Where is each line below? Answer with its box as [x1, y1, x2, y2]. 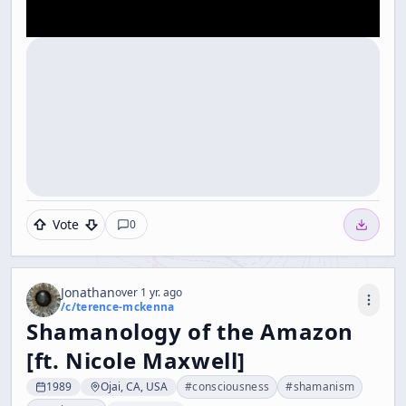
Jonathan [61, 284, 115, 302]
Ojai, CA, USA [101, 379, 168, 395]
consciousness [192, 379, 270, 395]
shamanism [293, 379, 355, 395]
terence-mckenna [75, 299, 175, 315]
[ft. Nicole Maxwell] [26, 345, 246, 376]
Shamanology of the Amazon [26, 316, 354, 347]
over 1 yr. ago [115, 285, 182, 301]
